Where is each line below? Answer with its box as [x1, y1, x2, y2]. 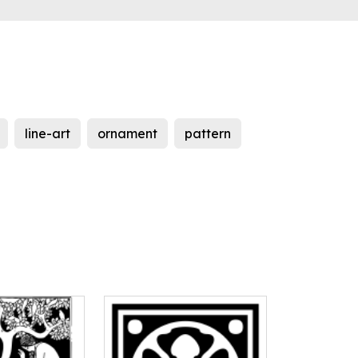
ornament [97, 125, 157, 142]
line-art [25, 125, 70, 142]
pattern [185, 125, 231, 142]
